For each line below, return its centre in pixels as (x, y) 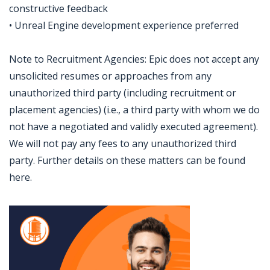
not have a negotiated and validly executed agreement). (133, 127)
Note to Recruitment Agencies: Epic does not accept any (134, 59)
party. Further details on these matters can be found (127, 160)
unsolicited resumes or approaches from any (110, 76)
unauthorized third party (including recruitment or (123, 93)
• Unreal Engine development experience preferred (124, 25)
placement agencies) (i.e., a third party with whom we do (134, 110)
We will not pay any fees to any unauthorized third (123, 143)
